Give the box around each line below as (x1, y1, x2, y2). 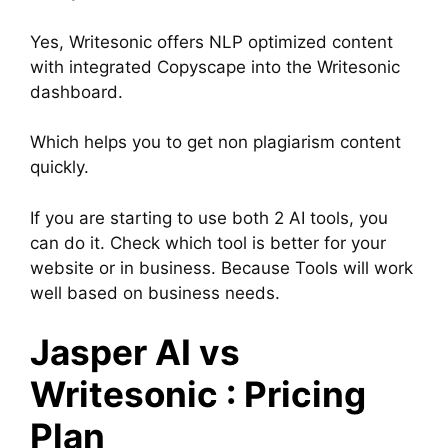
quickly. (30, 157, 89, 178)
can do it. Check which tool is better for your (30, 232, 386, 253)
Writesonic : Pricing (30, 373, 366, 416)
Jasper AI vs (30, 331, 240, 374)
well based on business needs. (30, 282, 280, 303)
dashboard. (30, 81, 128, 102)
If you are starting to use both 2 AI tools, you (30, 207, 388, 228)
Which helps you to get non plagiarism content (30, 132, 401, 153)
